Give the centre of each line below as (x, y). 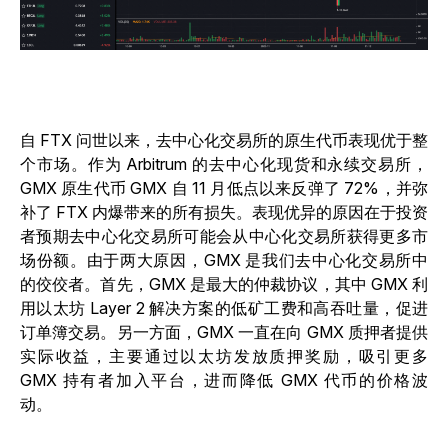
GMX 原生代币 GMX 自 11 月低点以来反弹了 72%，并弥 (224, 187)
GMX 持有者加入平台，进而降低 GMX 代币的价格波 (224, 379)
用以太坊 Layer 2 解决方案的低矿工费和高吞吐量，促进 (224, 307)
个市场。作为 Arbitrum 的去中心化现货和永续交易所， (224, 163)
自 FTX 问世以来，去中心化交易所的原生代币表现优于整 (224, 139)
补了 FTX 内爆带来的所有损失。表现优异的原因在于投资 (224, 211)
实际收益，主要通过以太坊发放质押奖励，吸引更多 (224, 355)
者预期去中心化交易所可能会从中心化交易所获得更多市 (224, 235)
